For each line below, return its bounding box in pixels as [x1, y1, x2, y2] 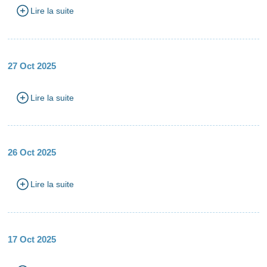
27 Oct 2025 [8, 60, 57, 71]
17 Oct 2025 [8, 234, 57, 244]
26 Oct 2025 [8, 147, 57, 158]
